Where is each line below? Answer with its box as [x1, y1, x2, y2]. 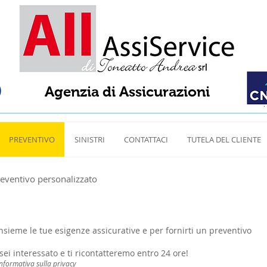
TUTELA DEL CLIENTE [187, 134, 261, 145]
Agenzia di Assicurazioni [45, 83, 210, 100]
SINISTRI [74, 134, 105, 145]
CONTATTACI [124, 134, 168, 145]
